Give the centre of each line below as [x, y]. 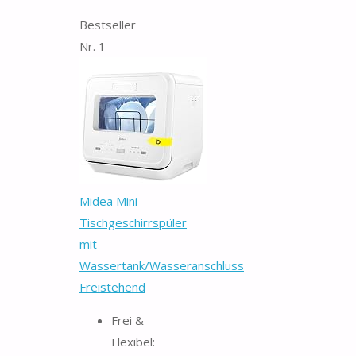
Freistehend [112, 286]
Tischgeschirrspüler [133, 222]
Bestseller [108, 24]
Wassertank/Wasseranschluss [162, 265]
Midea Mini [108, 201]
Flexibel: [133, 341]
